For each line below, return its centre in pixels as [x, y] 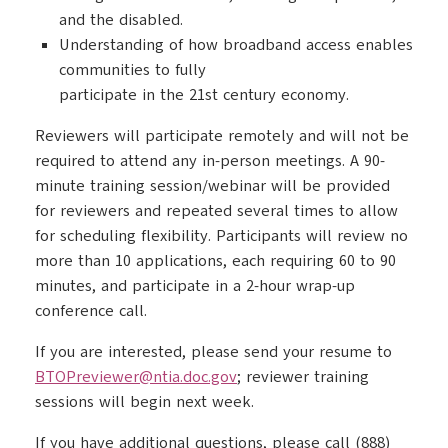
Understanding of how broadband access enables [236, 45]
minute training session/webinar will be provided [212, 186]
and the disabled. [121, 20]
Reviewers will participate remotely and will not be [222, 136]
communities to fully [132, 70]
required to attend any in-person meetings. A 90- [210, 161]
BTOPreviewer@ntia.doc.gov [136, 377]
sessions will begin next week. [144, 402]
